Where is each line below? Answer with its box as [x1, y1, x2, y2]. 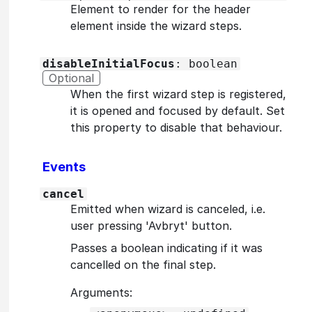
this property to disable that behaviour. [70, 120, 282, 134]
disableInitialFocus [42, 56, 175, 70]
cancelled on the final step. [70, 257, 216, 272]
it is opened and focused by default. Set [70, 103, 285, 118]
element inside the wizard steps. [70, 18, 242, 33]
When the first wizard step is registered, [70, 86, 286, 101]
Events [42, 159, 86, 174]
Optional [49, 70, 94, 85]
